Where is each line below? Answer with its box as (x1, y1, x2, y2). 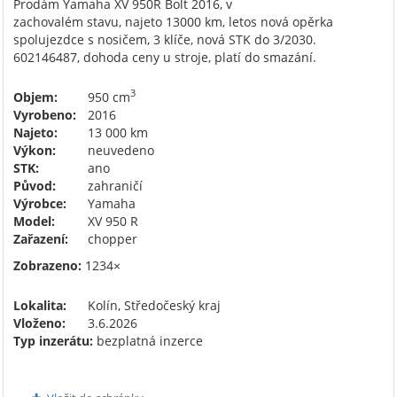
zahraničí (84, 176, 143, 194)
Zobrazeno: (13, 256, 82, 274)
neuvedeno (84, 141, 154, 159)
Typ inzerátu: (13, 331, 93, 349)
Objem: (13, 88, 58, 105)
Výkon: (13, 141, 56, 159)
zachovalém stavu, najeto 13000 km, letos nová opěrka (13, 12, 333, 30)
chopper (84, 230, 137, 247)
